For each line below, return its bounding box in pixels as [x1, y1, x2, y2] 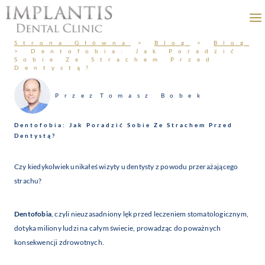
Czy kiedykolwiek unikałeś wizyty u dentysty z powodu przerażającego [14, 162, 238, 172]
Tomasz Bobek [100, 92, 206, 99]
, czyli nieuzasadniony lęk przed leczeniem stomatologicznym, [51, 209, 248, 219]
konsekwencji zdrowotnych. [14, 238, 104, 247]
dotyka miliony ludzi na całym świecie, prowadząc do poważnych [14, 224, 221, 233]
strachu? [14, 176, 42, 186]
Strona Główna [14, 39, 131, 47]
